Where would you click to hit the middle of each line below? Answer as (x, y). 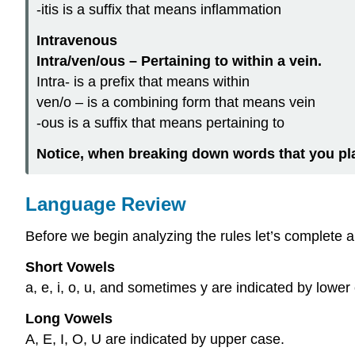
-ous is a (65, 122)
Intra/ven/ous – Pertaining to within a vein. (179, 61)
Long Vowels (69, 318)
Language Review (106, 204)
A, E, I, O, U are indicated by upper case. (155, 339)
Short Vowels (70, 267)
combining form (162, 102)
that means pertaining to (208, 122)
